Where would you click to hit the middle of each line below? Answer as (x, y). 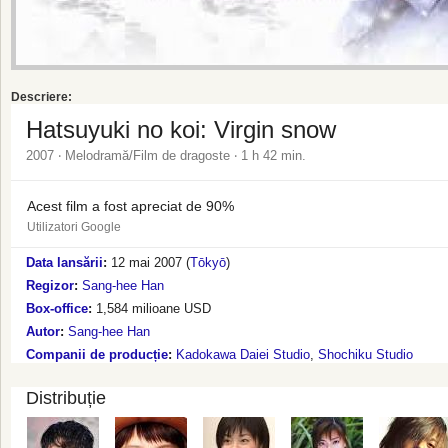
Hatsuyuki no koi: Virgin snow (181, 129)
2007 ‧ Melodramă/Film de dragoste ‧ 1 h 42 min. (166, 155)
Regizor (50, 285)
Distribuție (66, 398)
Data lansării (64, 262)
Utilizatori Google (74, 227)
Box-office (57, 308)
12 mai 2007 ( (150, 262)
